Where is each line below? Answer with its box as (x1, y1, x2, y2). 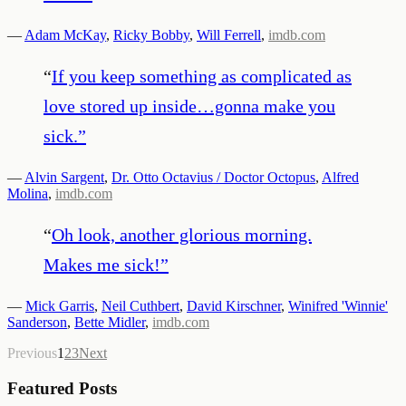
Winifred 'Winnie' (288, 297, 388, 314)
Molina (7, 185, 48, 201)
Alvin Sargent (24, 169, 104, 185)
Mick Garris (25, 297, 94, 314)
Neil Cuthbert (101, 297, 179, 314)
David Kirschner (187, 297, 281, 314)
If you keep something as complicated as (52, 65, 352, 86)
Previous (7, 344, 57, 361)
